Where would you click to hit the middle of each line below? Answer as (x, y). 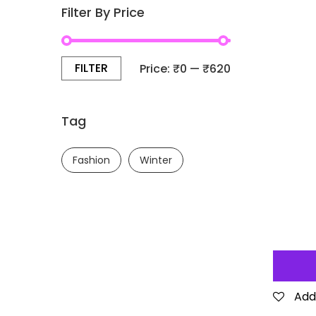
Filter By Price (103, 12)
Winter (156, 160)
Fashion (91, 160)
